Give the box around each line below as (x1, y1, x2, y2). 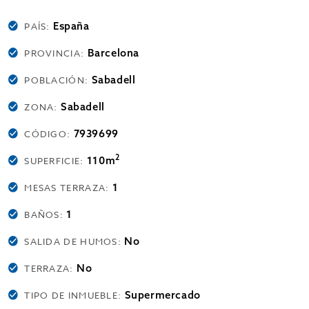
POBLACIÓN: (24, 74, 92, 86)
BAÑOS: (24, 208, 67, 221)
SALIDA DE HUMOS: (24, 235, 125, 248)
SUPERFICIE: (24, 154, 87, 167)
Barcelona (87, 46, 139, 59)
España (53, 19, 90, 32)
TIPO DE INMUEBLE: (24, 289, 125, 301)
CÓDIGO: (24, 128, 74, 140)
